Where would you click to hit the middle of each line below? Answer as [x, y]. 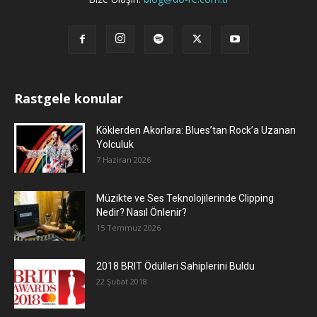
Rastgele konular [69, 99]
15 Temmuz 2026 [128, 228]
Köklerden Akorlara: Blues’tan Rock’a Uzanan [196, 131]
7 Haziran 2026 [123, 160]
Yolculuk [115, 145]
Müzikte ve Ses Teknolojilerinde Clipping [185, 198]
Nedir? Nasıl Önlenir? [142, 213]
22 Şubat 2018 [122, 282]
